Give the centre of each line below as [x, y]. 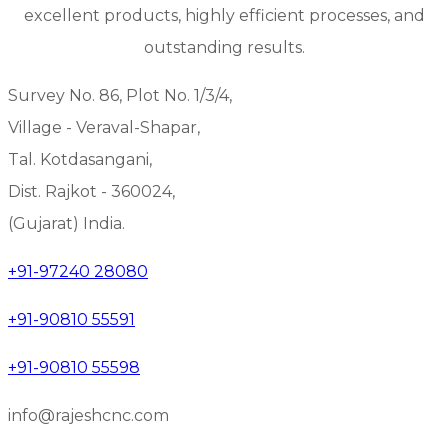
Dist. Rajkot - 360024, [91, 191]
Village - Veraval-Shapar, [104, 127]
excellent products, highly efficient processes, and [224, 15]
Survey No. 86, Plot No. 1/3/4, [120, 95]
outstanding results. [224, 47]
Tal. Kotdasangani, [80, 159]
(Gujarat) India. [66, 223]
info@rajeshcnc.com [88, 415]
